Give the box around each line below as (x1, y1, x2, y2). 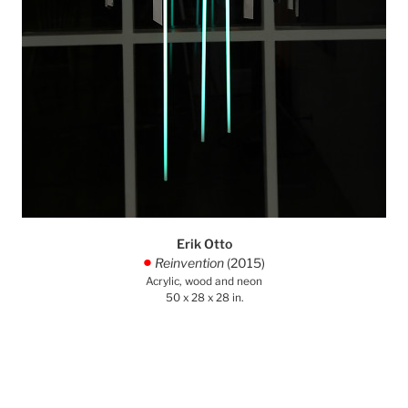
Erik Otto (176, 236, 232, 251)
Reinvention (152, 255, 227, 270)
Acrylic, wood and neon (146, 275, 262, 288)
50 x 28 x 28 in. (165, 291, 243, 304)
